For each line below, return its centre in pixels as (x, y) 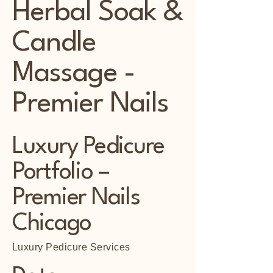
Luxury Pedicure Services (71, 247)
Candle (54, 43)
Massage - (74, 74)
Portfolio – (61, 172)
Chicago (52, 224)
